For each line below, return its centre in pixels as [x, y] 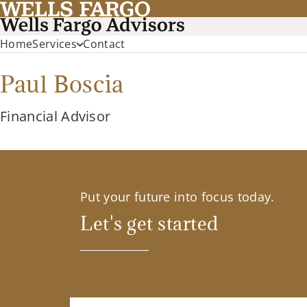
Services [54, 44]
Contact [104, 44]
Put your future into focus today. [177, 197]
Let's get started [149, 223]
